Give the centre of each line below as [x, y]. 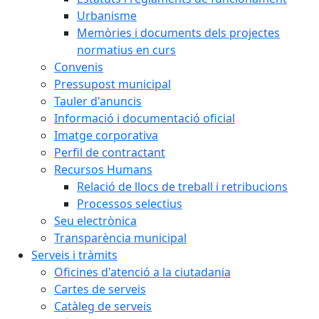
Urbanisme [107, 15]
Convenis [79, 67]
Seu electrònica [95, 220]
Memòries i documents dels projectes [178, 32]
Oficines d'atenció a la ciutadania [142, 272]
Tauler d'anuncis [98, 101]
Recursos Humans [103, 169]
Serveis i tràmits [74, 255]
